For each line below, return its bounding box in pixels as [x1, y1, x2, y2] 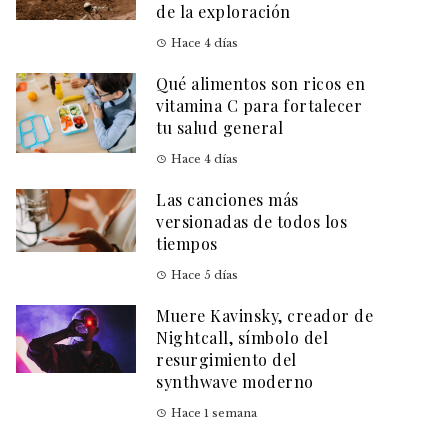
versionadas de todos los [156, 211, 347, 233]
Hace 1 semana [171, 406, 257, 421]
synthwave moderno [156, 371, 314, 393]
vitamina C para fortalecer [156, 95, 362, 117]
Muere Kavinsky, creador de [156, 305, 373, 327]
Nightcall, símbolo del [156, 327, 328, 349]
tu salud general [156, 117, 283, 139]
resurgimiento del [156, 349, 297, 371]
